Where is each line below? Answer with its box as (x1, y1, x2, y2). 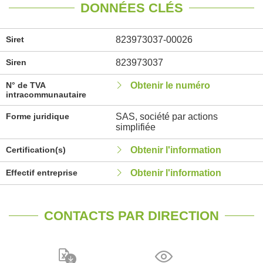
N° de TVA (6, 80, 45, 90)
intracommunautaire (6, 90, 86, 99)
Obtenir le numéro (130, 80, 210, 90)
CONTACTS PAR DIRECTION (44, 208, 219, 223)
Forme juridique (6, 112, 69, 121)
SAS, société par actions (115, 112, 218, 122)
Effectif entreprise (6, 168, 77, 177)
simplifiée (115, 122, 156, 132)
